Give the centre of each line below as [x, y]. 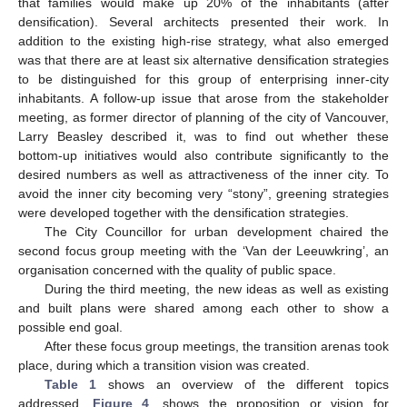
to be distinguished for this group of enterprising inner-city [203, 79]
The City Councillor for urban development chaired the [216, 232]
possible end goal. [70, 328]
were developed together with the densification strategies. [184, 213]
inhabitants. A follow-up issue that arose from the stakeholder [203, 99]
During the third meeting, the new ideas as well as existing [216, 289]
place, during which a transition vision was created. [164, 366]
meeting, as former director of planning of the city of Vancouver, [203, 118]
